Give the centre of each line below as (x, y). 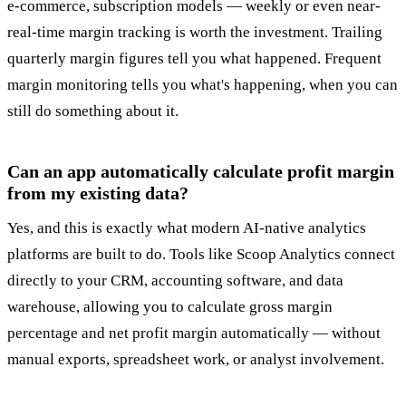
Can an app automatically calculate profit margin (201, 172)
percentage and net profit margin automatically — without (194, 333)
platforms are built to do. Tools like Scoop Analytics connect (201, 255)
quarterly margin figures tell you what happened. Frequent (194, 59)
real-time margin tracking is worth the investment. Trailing (195, 33)
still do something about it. (93, 111)
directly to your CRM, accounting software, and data (175, 281)
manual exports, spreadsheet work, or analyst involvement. (196, 360)
